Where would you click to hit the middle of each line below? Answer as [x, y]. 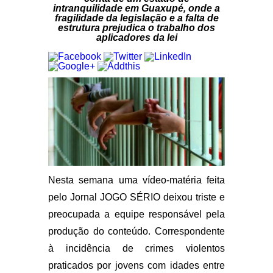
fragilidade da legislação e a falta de [136, 18]
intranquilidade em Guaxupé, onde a [136, 8]
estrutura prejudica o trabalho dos [136, 28]
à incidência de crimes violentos [136, 248]
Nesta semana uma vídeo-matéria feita [136, 180]
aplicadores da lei [136, 37]
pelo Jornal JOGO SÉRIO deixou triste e [136, 197]
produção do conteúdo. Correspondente [136, 231]
